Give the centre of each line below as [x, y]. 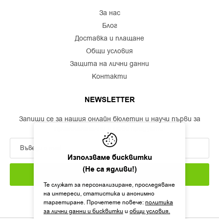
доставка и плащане [112, 38]
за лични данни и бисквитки [83, 211]
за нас [111, 13]
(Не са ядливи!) [109, 169]
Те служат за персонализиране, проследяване [109, 185]
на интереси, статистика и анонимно [99, 194]
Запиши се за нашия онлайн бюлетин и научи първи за [109, 119]
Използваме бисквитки [109, 158]
